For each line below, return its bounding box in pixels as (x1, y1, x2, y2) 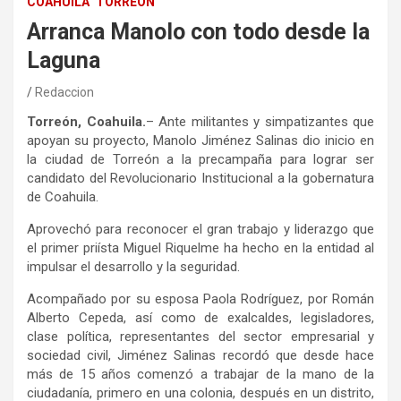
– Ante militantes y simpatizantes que (145, 114, 374, 131)
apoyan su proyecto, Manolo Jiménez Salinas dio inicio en (27, 132, 374, 149)
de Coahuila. (27, 189, 98, 206)
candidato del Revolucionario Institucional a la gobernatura (27, 170, 374, 187)
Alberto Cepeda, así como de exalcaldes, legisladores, (27, 310, 374, 327)
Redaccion (35, 85, 94, 100)
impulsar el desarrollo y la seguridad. (27, 259, 240, 276)
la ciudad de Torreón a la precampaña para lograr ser (27, 151, 374, 168)
